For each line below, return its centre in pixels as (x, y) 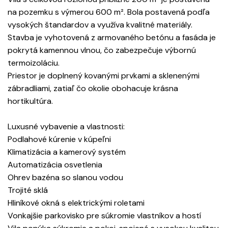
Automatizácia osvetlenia (55, 165)
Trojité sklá (28, 190)
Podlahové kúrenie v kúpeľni (59, 139)
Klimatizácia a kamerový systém (67, 152)
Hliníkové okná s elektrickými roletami (76, 203)
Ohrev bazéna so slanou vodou (65, 178)
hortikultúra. (30, 101)
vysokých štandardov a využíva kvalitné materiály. (100, 25)
